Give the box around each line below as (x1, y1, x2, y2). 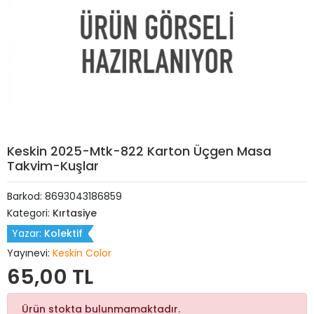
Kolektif (44, 226, 83, 240)
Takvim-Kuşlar (7, 157, 99, 175)
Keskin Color (53, 246, 111, 260)
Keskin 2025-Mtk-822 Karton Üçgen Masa (7, 142, 271, 160)
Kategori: (7, 206, 53, 220)
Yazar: (12, 226, 44, 240)
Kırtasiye (53, 206, 97, 220)
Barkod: (7, 189, 45, 203)
